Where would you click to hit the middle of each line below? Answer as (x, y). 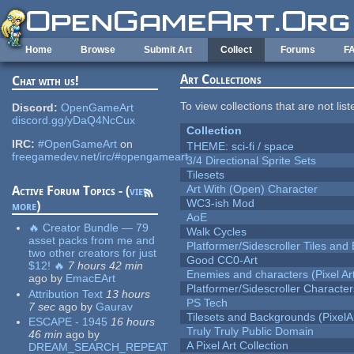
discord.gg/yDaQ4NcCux (74, 121)
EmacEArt (91, 279)
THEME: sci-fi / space (241, 147)
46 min (46, 335)
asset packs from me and (92, 241)
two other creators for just (93, 253)
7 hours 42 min (106, 266)
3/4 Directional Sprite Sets (252, 161)
